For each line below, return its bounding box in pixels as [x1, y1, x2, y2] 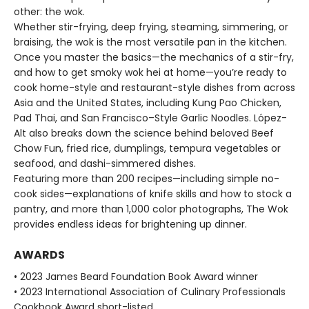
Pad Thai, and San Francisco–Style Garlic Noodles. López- [14, 110, 287, 125]
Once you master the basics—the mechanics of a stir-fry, [14, 50, 294, 64]
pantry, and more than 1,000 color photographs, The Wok [14, 201, 288, 216]
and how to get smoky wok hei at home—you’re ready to [14, 65, 287, 79]
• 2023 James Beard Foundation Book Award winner [14, 269, 258, 283]
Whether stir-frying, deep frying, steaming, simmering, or [14, 19, 288, 34]
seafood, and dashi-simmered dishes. [14, 156, 196, 170]
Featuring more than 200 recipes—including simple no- [14, 171, 279, 186]
